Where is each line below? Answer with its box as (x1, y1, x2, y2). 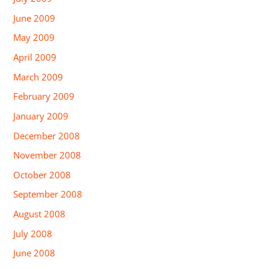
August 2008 (13, 208, 66, 220)
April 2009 (13, 50, 57, 63)
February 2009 (13, 90, 75, 103)
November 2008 (13, 149, 82, 162)
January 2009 (13, 109, 69, 122)
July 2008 (13, 227, 53, 240)
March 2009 (13, 70, 64, 83)
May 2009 (13, 31, 55, 44)
